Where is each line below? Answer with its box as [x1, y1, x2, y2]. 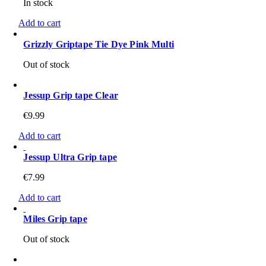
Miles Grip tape [23, 214, 87, 224]
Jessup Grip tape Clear [23, 90, 118, 101]
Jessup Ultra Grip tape [23, 152, 117, 163]
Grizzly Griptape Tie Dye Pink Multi [23, 39, 174, 50]
